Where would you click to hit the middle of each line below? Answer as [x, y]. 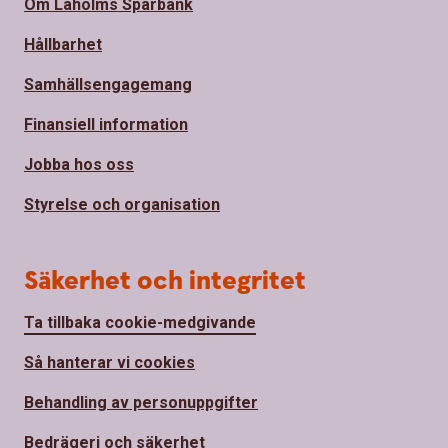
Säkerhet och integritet [165, 281]
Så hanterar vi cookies [109, 362]
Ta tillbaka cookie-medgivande [140, 322]
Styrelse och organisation [122, 204]
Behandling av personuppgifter [141, 402]
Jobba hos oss [79, 164]
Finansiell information [106, 124]
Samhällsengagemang [108, 84]
